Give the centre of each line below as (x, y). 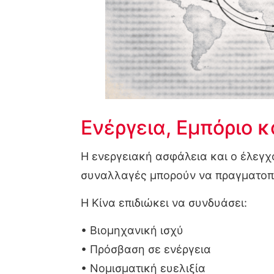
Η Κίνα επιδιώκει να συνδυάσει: (164, 203)
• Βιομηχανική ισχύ (132, 231)
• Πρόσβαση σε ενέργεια (146, 250)
